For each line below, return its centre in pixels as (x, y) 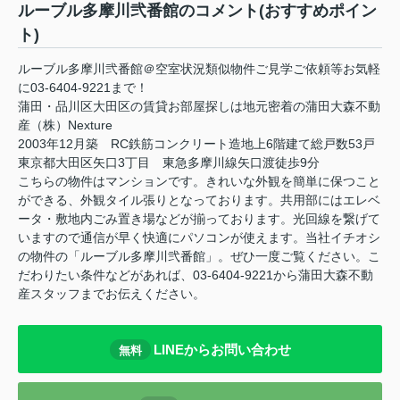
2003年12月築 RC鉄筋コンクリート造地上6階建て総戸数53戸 (196, 144)
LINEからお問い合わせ (222, 349)
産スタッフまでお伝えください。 (112, 294)
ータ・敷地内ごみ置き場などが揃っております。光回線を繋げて (199, 219)
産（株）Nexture (65, 125)
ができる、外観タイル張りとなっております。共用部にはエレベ (199, 200)
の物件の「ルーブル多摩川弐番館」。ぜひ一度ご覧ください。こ (199, 257)
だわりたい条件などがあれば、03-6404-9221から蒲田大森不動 (196, 275)
